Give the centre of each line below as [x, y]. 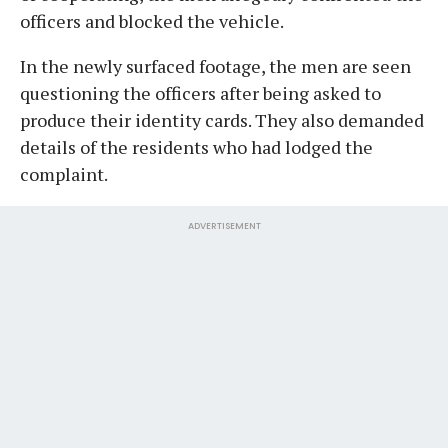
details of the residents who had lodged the [196, 146]
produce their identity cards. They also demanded [222, 119]
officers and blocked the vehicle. [152, 20]
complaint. [64, 173]
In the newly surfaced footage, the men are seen [215, 65]
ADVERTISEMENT [224, 225]
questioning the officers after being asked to [200, 92]
